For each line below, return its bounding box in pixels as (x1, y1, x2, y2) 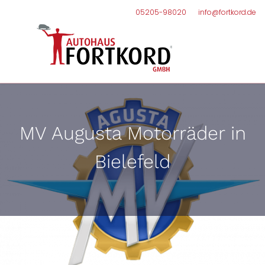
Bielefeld (95, 150, 170, 173)
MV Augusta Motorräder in (19, 122, 246, 144)
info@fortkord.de (198, 7, 256, 17)
